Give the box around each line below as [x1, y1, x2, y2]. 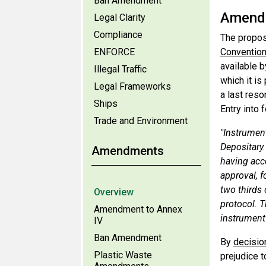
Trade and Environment [94, 115, 188, 126]
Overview [94, 186, 134, 198]
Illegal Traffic [94, 64, 147, 75]
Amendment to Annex [94, 204, 182, 215]
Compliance [94, 29, 142, 40]
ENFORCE [94, 46, 135, 58]
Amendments [91, 144, 164, 158]
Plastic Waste [94, 249, 152, 261]
